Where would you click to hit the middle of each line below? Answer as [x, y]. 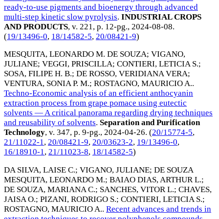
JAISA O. [20, 199]
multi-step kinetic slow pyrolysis [61, 17]
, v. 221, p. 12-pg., [100, 26]
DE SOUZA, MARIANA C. [50, 190]
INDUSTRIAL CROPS [160, 17]
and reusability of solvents [50, 123]
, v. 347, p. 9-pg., [75, 132]
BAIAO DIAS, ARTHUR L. [155, 180]
